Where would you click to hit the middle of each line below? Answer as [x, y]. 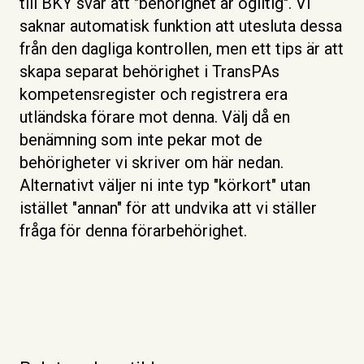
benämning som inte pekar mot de [141, 140]
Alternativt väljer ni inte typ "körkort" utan [165, 186]
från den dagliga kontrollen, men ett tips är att [182, 49]
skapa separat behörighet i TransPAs [149, 72]
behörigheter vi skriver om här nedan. [152, 163]
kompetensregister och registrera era [154, 95]
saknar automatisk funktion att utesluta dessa [181, 26]
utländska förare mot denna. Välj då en [155, 117]
